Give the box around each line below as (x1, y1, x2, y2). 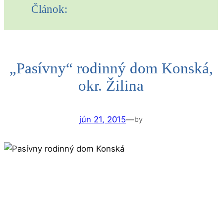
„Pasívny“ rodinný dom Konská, (9, 59, 213, 77)
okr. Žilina (78, 77, 144, 95)
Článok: (31, 2, 68, 16)
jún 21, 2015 (79, 114, 126, 124)
